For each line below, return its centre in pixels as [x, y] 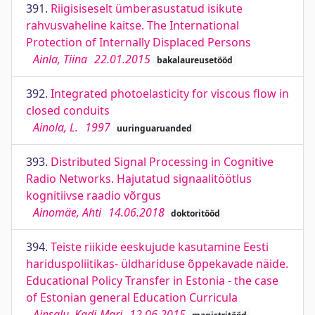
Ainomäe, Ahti [67, 212]
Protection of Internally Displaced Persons [139, 42]
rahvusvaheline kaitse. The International [133, 25]
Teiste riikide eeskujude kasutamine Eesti [160, 247]
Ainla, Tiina [60, 59]
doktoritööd [195, 213]
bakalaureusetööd [194, 60]
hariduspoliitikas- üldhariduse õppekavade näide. [157, 264]
